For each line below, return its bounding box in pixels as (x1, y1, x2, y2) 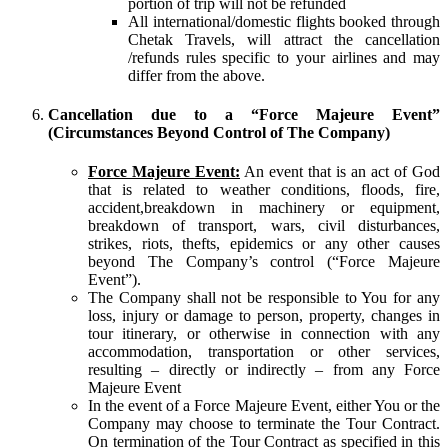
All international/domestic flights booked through (128, 12, 440, 30)
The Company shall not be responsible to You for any (88, 289, 440, 307)
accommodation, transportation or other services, (88, 343, 440, 361)
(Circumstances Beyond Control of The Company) (48, 124, 390, 142)
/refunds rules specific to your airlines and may (128, 48, 440, 66)
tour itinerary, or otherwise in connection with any (88, 325, 440, 343)
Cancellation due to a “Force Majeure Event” (48, 106, 440, 124)
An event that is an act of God (240, 163, 440, 181)
